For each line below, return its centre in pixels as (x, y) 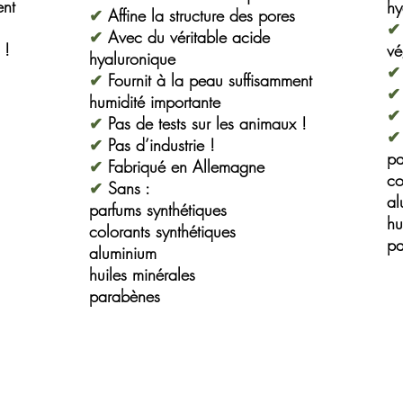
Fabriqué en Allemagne (186, 166)
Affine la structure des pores (199, 15)
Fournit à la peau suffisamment (207, 80)
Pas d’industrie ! (161, 145)
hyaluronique (132, 58)
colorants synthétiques (162, 231)
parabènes (125, 296)
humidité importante (155, 102)
